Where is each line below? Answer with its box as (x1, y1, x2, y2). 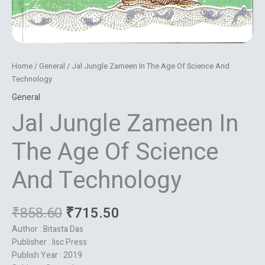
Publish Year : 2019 (12, 248, 82, 261)
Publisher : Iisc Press (12, 235, 87, 248)
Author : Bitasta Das (12, 222, 83, 235)
